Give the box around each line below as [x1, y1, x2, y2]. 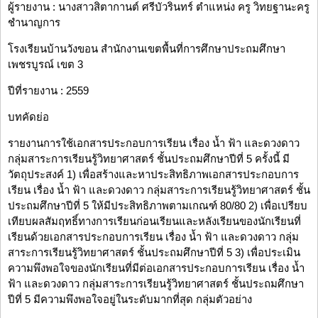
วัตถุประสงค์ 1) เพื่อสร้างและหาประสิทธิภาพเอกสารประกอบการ [8, 168, 299, 181]
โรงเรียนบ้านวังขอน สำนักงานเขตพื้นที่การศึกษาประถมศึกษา [8, 43, 285, 55]
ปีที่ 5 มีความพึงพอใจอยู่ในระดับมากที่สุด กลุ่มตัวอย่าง [8, 293, 252, 306]
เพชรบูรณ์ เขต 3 [8, 58, 83, 71]
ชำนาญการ [8, 16, 60, 29]
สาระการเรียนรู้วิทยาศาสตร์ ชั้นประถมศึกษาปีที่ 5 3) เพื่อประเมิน [8, 246, 300, 259]
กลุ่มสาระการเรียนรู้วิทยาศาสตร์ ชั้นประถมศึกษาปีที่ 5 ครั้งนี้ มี [8, 153, 290, 165]
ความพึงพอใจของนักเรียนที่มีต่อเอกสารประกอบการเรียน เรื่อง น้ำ [8, 262, 305, 275]
